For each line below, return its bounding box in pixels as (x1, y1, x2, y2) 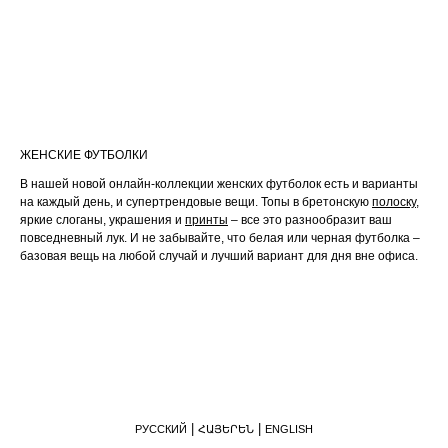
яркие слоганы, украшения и (20, 213, 185, 227)
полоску (372, 195, 416, 209)
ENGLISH (265, 423, 313, 435)
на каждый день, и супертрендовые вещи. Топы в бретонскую (20, 195, 372, 209)
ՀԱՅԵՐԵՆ (198, 423, 254, 435)
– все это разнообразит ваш (228, 213, 392, 227)
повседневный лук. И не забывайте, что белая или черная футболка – (20, 231, 420, 245)
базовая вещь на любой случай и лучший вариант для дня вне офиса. (20, 249, 418, 263)
